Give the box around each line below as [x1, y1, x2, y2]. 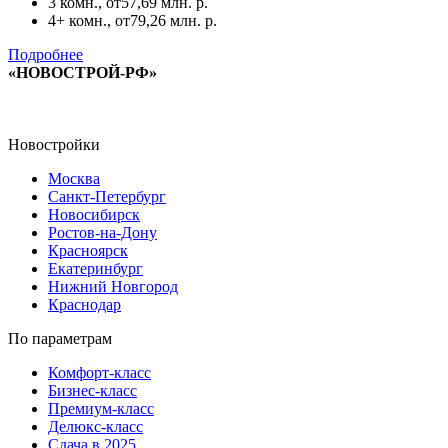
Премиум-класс [48, 400, 154, 418]
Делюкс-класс [48, 418, 143, 436]
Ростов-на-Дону [48, 224, 157, 242]
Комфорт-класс [48, 364, 151, 382]
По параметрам [8, 330, 112, 348]
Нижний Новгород [48, 278, 178, 296]
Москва [48, 170, 100, 188]
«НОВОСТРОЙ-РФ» [8, 64, 157, 82]
